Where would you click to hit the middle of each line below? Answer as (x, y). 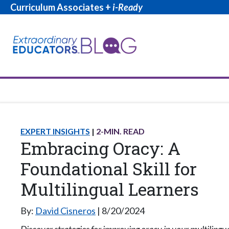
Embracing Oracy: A (100, 148)
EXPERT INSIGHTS (55, 131)
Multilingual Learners (110, 189)
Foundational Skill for (109, 169)
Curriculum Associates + (61, 7)
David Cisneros (65, 211)
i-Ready (128, 7)
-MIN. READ (123, 131)
